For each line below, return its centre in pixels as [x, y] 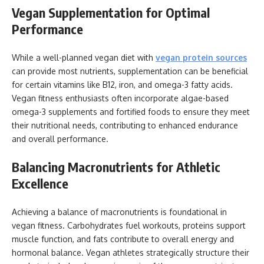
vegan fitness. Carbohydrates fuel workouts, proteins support [129, 225]
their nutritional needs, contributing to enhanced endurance [125, 125]
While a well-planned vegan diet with [84, 57]
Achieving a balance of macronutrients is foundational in [119, 212]
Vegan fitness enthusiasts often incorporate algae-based [120, 98]
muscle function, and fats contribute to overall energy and [123, 239]
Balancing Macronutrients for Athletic [116, 167]
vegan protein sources [201, 57]
